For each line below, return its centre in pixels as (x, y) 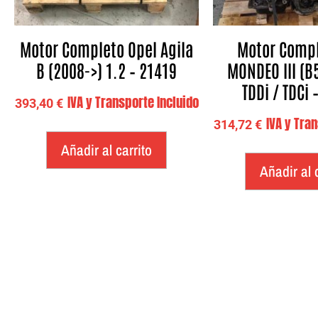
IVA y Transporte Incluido (133, 102)
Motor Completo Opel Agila (106, 48)
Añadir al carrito (106, 150)
